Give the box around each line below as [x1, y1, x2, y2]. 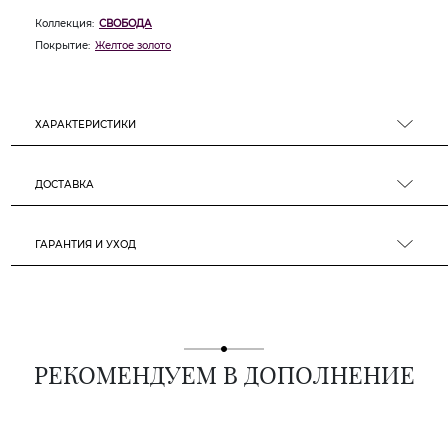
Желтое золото [95, 39, 171, 52]
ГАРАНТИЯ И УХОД [35, 238, 136, 251]
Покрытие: [35, 39, 90, 52]
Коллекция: [35, 17, 94, 30]
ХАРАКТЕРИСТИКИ [35, 118, 136, 131]
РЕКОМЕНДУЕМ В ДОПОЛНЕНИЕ [33, 358, 415, 390]
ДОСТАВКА [35, 178, 94, 191]
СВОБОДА [99, 17, 152, 30]
